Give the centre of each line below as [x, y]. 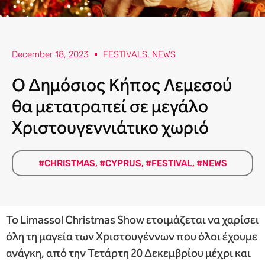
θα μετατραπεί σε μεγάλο [110, 107]
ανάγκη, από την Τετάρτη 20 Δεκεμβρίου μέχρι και [128, 253]
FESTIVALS [125, 55]
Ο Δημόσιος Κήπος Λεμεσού [122, 85]
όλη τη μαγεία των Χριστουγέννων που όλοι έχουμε [132, 237]
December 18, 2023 [50, 55]
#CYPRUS [120, 164]
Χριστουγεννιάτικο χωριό [110, 128]
